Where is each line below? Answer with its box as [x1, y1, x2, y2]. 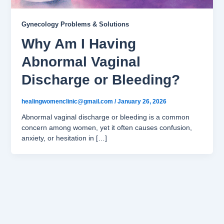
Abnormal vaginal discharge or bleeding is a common [21, 112, 189, 121]
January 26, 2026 [117, 97, 166, 105]
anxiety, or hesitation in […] [21, 133, 107, 142]
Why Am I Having [21, 36, 136, 52]
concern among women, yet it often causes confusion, [21, 123, 192, 131]
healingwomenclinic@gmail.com [21, 97, 114, 105]
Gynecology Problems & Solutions [21, 20, 129, 28]
